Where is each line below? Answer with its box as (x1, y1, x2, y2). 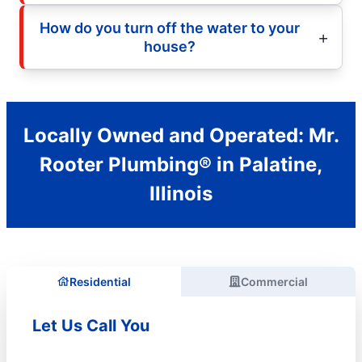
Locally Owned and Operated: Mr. (23, 123, 339, 147)
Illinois (149, 181, 213, 205)
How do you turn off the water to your (40, 19, 300, 36)
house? (144, 37, 196, 55)
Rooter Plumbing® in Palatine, (40, 152, 322, 176)
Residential (69, 274, 131, 288)
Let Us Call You (32, 315, 149, 335)
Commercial (241, 274, 308, 288)
